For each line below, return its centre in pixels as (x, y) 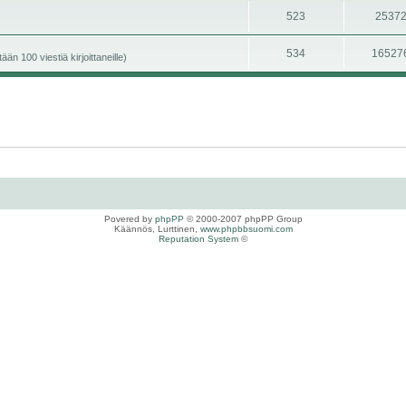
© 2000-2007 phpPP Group (243, 219)
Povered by (129, 219)
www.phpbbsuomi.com (246, 229)
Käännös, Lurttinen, (157, 229)
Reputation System (198, 239)
